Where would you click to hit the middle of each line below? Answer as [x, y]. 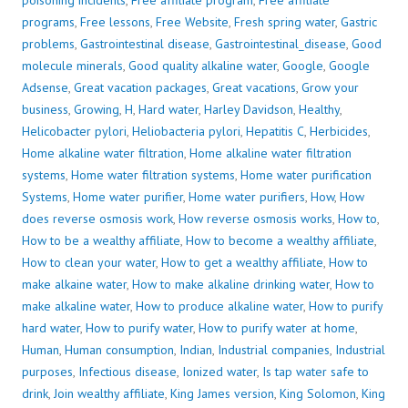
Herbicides [339, 132]
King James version [222, 394]
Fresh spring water [285, 22]
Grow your [330, 88]
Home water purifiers [247, 197]
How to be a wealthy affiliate [101, 241]
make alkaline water [76, 306]
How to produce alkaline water [219, 306]
